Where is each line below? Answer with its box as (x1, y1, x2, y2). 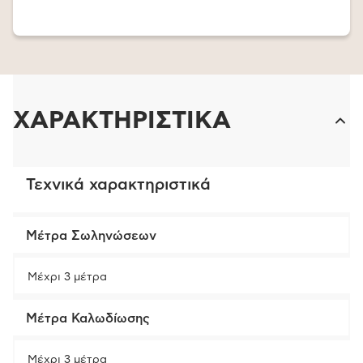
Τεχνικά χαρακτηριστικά (26, 177, 211, 193)
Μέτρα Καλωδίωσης (26, 312, 150, 325)
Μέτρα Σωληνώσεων (26, 229, 156, 242)
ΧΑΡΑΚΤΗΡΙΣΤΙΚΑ (13, 109, 231, 133)
